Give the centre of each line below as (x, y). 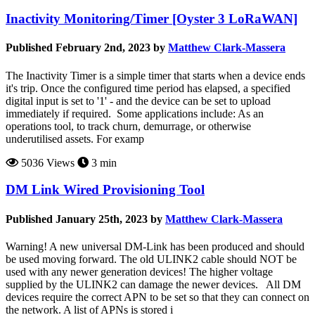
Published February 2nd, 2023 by (85, 48)
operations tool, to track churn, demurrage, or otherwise (128, 126)
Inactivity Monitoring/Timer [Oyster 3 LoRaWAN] (152, 19)
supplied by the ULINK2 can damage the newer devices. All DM (153, 284)
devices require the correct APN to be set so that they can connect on (157, 297)
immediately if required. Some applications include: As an (135, 113)
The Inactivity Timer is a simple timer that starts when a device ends (155, 75)
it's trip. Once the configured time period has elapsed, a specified (148, 88)
